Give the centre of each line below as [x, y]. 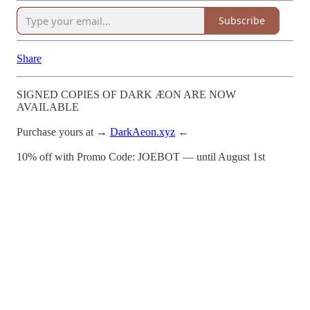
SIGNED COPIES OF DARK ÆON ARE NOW [126, 94]
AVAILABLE [48, 107]
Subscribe [242, 21]
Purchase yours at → [63, 131]
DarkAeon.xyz [143, 131]
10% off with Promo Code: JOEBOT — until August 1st [141, 156]
